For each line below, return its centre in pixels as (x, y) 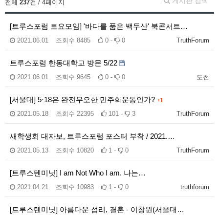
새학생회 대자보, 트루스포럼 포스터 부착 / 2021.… (92, 136)
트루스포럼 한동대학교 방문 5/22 (65, 63)
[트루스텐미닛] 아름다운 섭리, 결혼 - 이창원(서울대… (97, 209)
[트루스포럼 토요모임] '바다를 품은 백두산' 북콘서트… (99, 26)
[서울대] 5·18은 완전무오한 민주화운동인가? (83, 99)
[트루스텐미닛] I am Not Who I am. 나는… (78, 173)
